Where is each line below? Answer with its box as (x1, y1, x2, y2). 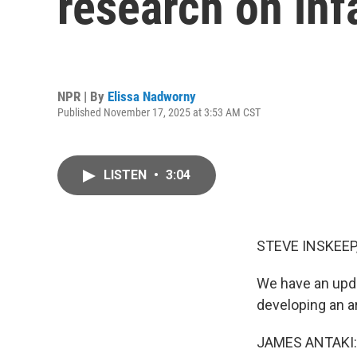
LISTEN (104, 167, 150, 182)
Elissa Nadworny (108, 88, 196, 104)
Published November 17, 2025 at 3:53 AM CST (57, 105, 261, 119)
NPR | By (57, 88, 108, 104)
